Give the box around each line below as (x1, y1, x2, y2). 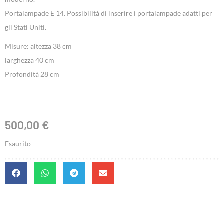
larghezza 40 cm (5, 56, 54, 65)
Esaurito (5, 139, 31, 148)
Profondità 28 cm (5, 70, 59, 79)
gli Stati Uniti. (5, 23, 46, 32)
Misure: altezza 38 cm (5, 42, 72, 51)
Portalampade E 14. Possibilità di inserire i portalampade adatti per (5, 9, 212, 18)
